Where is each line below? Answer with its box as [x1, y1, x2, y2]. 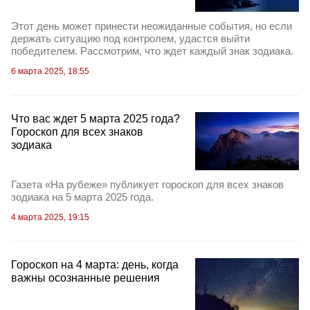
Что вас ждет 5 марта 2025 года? [11, 112, 180, 125]
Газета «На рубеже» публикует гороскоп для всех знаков [11, 178, 284, 190]
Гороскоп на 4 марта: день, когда [11, 258, 179, 271]
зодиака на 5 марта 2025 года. [11, 190, 154, 203]
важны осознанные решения [11, 271, 160, 284]
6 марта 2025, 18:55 [11, 66, 89, 76]
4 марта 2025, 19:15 [11, 212, 89, 222]
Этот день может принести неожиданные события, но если [11, 19, 292, 32]
